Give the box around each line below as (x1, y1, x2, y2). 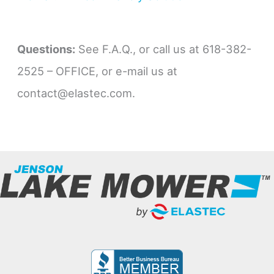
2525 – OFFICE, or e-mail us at (17, 64, 178, 78)
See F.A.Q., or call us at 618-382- (75, 42, 252, 56)
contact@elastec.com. (17, 86, 136, 100)
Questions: (17, 42, 76, 56)
